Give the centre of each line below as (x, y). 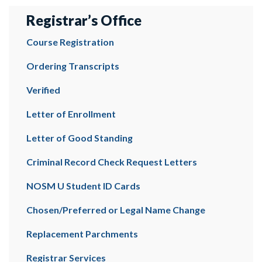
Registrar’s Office (84, 20)
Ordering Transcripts (73, 66)
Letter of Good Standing (80, 138)
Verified (43, 90)
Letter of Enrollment (71, 114)
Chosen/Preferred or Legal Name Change (116, 210)
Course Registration (70, 42)
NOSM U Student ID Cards (83, 186)
